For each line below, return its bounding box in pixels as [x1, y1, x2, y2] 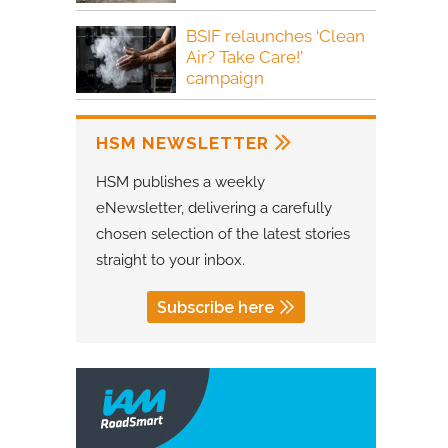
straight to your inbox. [96, 251, 245, 270]
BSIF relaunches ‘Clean [186, 25, 365, 46]
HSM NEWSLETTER [96, 133, 269, 154]
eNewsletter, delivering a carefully [96, 199, 332, 218]
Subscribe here [157, 298, 274, 318]
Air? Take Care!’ [186, 46, 303, 67]
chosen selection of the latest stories [96, 225, 350, 244]
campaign [186, 67, 264, 88]
